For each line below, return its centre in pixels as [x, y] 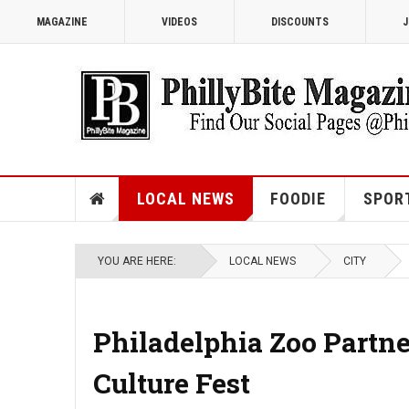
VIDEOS [179, 22]
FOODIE [298, 199]
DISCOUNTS [300, 22]
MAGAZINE [62, 22]
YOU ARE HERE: [140, 261]
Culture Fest [172, 383]
